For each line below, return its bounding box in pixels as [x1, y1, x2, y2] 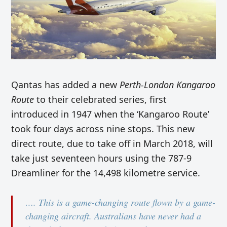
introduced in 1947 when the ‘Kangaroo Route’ [11, 108, 210, 121]
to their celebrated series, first [34, 93, 167, 106]
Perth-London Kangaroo [120, 79, 216, 91]
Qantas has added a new [11, 79, 120, 91]
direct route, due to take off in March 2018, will [11, 137, 213, 150]
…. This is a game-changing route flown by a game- [25, 196, 216, 209]
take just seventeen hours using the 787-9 [11, 152, 192, 165]
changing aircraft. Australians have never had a [25, 210, 202, 222]
